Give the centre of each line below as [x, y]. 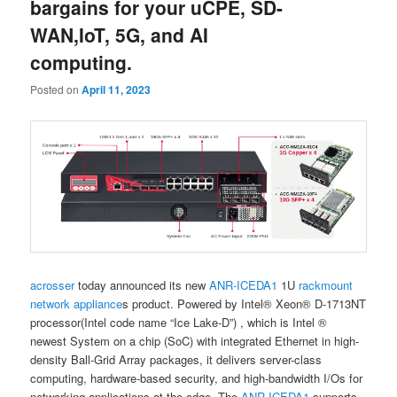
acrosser [53, 284]
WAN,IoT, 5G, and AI [120, 34]
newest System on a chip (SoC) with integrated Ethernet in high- [195, 340]
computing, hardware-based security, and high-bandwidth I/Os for [197, 378]
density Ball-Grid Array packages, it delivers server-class [176, 359]
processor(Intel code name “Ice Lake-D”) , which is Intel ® [179, 322]
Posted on [56, 89]
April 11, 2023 [117, 89]
